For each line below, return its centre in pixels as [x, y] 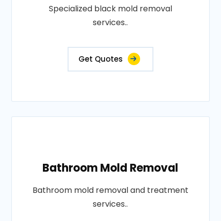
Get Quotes [100, 59]
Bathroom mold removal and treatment [110, 190]
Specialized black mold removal [110, 9]
